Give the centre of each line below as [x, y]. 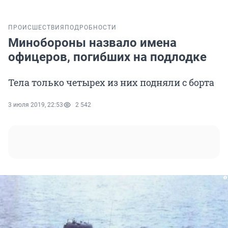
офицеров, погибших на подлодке [107, 57]
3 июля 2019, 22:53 [36, 105]
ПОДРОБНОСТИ [91, 28]
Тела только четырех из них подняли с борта [111, 83]
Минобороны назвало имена [92, 43]
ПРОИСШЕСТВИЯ [36, 28]
